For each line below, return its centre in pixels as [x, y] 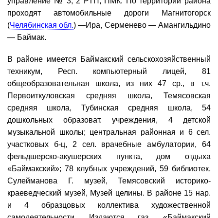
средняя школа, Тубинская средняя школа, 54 [109, 108]
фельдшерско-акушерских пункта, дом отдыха [109, 156]
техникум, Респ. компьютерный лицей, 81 [109, 71]
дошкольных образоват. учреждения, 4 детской [109, 120]
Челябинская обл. [42, 25]
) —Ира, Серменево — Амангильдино [142, 25]
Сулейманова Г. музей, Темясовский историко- [109, 181]
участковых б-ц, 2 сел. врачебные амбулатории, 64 [109, 144]
